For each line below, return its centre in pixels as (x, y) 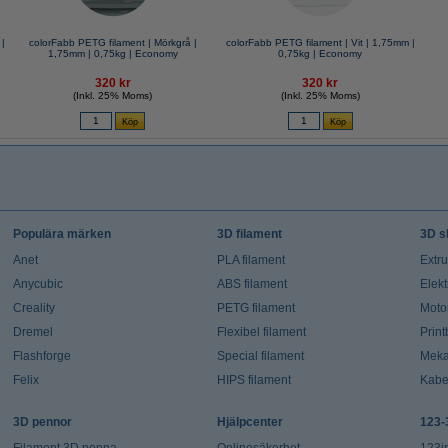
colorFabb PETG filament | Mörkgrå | (112, 42)
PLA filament (250, 260)
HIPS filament (253, 380)
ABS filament (251, 284)
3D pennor (42, 422)
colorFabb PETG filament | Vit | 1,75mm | (320, 42)
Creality (33, 308)
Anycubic (37, 284)
